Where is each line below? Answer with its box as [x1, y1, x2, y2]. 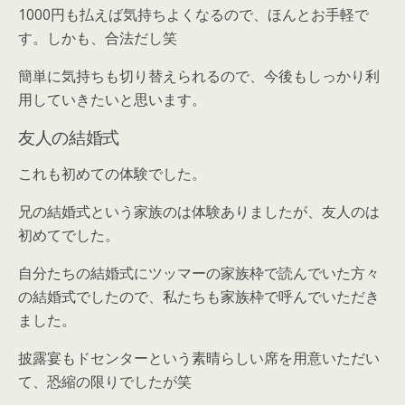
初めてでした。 [18, 225, 119, 246]
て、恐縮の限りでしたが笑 [18, 372, 192, 392]
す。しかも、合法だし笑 [18, 28, 177, 49]
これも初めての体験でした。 [18, 164, 206, 184]
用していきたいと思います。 [18, 89, 206, 110]
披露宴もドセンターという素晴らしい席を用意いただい [18, 348, 380, 369]
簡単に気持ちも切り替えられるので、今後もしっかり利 [18, 66, 380, 87]
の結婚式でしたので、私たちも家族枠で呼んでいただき [18, 287, 380, 307]
